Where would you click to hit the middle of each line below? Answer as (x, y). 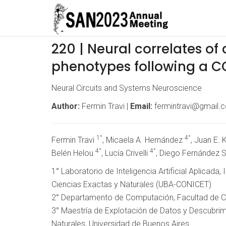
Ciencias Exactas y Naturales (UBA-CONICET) (131, 184)
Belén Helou (73, 153)
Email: (141, 106)
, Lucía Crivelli (126, 153)
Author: (66, 106)
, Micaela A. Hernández (144, 140)
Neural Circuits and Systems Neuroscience (127, 88)
